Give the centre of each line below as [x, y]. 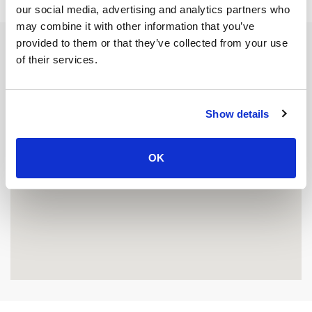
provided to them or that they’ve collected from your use [152, 43]
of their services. [57, 60]
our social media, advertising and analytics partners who [153, 9]
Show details [237, 114]
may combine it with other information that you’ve [135, 26]
